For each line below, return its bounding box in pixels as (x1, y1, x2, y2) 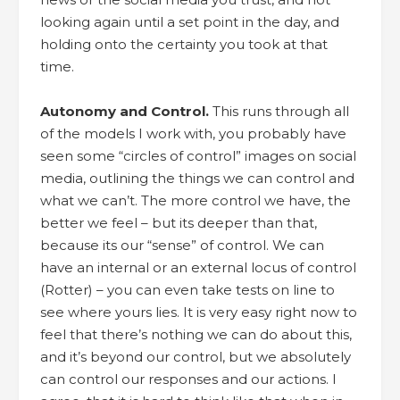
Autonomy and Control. (40, 102, 209, 120)
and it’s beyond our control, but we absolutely (40, 347, 351, 365)
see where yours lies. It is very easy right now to (40, 303, 357, 321)
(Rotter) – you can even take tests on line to (40, 280, 335, 298)
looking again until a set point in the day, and (40, 12, 339, 30)
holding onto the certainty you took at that (40, 35, 328, 53)
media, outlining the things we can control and (40, 169, 354, 187)
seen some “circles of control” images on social (40, 146, 356, 164)
